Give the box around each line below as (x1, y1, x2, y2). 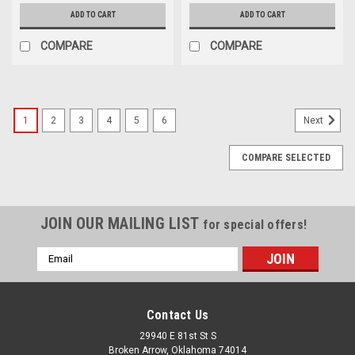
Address (36, 264, 79, 277)
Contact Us (146, 307, 209, 323)
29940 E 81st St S (139, 330, 216, 342)
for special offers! (203, 216, 307, 232)
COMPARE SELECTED (242, 151, 330, 163)
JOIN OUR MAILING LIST (40, 213, 204, 233)
